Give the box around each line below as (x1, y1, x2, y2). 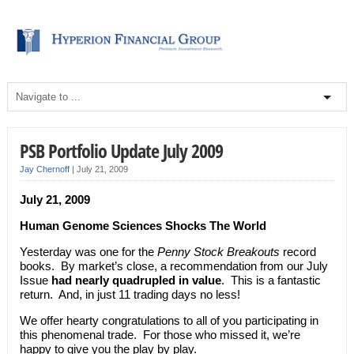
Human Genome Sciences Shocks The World (19, 218, 266, 232)
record (279, 244, 316, 258)
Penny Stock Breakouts (156, 244, 280, 258)
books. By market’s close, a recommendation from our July (19, 258, 328, 273)
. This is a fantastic (220, 273, 321, 287)
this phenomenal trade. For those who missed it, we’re (19, 327, 300, 341)
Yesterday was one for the (19, 244, 157, 258)
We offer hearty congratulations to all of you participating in (19, 313, 318, 327)
